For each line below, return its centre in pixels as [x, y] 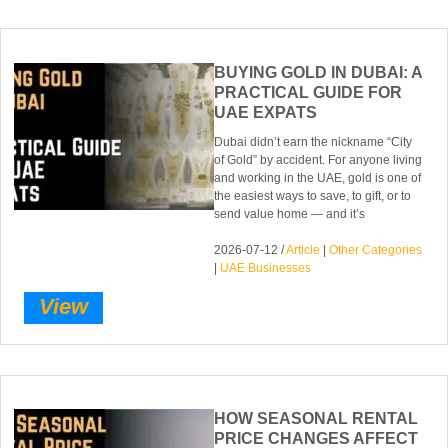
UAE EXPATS [266, 112]
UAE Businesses [266, 267]
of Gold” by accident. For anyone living [318, 159]
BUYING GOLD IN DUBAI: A [318, 72]
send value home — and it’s [290, 213]
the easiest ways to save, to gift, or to [313, 195]
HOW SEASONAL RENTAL [316, 419]
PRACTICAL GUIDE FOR [308, 92]
